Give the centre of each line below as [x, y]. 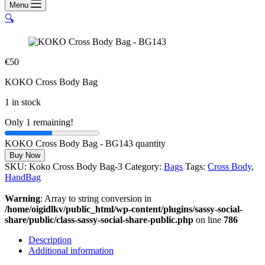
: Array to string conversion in [96, 198]
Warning [22, 198]
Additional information [71, 251]
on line [209, 220]
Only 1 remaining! [39, 122]
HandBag [23, 177]
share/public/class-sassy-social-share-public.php [99, 220]
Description [50, 240]
